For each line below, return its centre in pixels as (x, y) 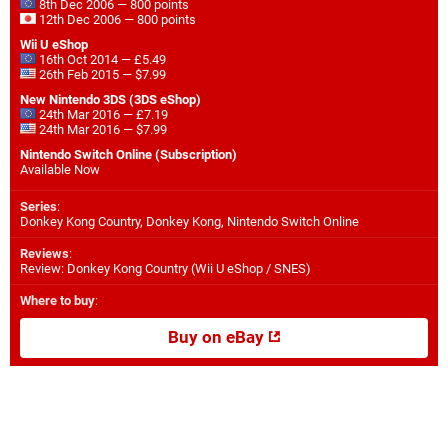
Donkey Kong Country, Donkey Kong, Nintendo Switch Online (189, 221)
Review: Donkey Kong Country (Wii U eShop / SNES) (165, 268)
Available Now (60, 169)
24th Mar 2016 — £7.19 (102, 114)
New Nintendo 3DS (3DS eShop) (110, 99)
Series (38, 206)
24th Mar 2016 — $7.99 (101, 129)
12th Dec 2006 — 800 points (116, 19)
